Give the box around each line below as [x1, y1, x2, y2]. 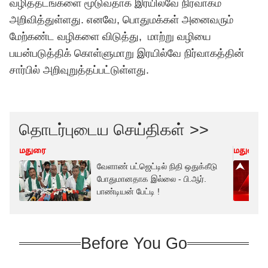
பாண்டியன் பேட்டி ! [97, 187, 160, 196]
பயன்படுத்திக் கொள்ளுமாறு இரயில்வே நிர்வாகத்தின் [10, 47, 244, 59]
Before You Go [81, 234, 187, 252]
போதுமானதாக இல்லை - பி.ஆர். [97, 174, 206, 184]
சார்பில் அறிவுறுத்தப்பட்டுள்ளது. [10, 64, 152, 76]
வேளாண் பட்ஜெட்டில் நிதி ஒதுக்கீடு [97, 162, 217, 171]
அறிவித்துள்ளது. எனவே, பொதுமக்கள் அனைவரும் [10, 14, 233, 26]
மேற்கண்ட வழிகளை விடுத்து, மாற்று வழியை [10, 31, 211, 42]
